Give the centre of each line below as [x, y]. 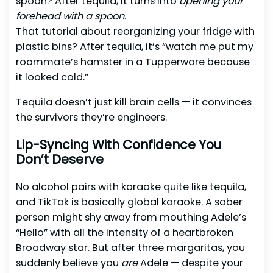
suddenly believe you [68, 263]
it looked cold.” [52, 77]
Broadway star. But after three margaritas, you [130, 248]
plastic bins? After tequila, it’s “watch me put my [134, 46]
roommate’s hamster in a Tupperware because [133, 62]
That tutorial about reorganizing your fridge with [135, 31]
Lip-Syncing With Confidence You [119, 144]
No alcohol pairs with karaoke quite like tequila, [131, 187]
